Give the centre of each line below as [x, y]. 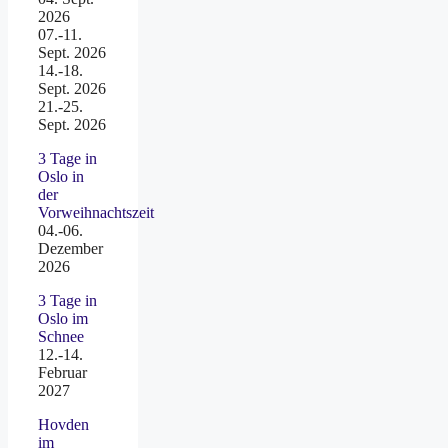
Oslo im [63, 319]
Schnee [61, 337]
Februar [62, 373]
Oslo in [61, 177]
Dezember [70, 249]
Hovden [63, 425]
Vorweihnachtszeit [96, 213]
